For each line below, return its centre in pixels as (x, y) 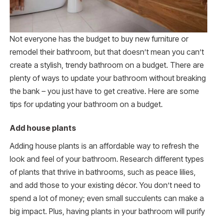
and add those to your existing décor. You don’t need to (105, 186)
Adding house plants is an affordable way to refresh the (104, 146)
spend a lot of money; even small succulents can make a (107, 199)
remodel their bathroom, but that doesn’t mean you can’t (107, 52)
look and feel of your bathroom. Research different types (107, 159)
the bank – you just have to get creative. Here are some (104, 91)
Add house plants (43, 128)
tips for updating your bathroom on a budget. (86, 104)
